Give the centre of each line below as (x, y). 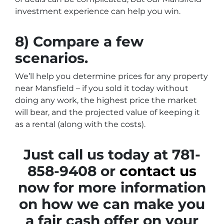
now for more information (112, 187)
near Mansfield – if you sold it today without (102, 88)
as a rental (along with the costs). (80, 124)
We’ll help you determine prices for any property (111, 76)
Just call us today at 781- (112, 154)
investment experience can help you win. (98, 11)
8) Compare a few (79, 41)
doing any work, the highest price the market (106, 100)
